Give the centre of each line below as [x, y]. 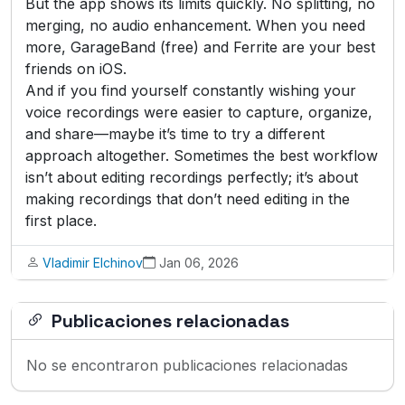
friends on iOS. [76, 68]
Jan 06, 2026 [199, 262]
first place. [61, 220]
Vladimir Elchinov [93, 262]
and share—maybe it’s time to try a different [175, 133]
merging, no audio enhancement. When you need [195, 25]
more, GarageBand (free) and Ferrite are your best [200, 47]
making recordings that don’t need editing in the [188, 198]
